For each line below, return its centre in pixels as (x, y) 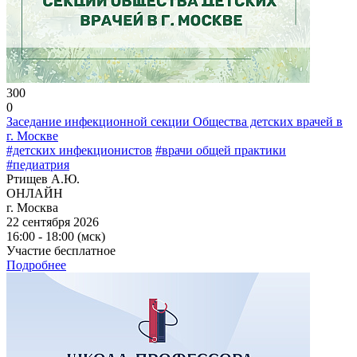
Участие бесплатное (61, 250)
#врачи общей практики (221, 150)
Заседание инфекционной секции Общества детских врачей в (175, 121)
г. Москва (32, 207)
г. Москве (32, 135)
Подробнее (36, 265)
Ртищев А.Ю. (43, 178)
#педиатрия (38, 164)
